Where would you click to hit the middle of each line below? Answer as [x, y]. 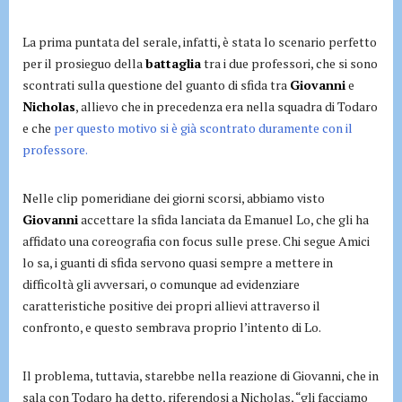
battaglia [173, 63]
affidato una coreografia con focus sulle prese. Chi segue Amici [196, 240]
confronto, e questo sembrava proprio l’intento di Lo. [172, 327]
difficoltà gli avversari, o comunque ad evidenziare [161, 284]
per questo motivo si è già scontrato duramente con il [203, 127]
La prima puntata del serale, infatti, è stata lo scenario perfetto [200, 41]
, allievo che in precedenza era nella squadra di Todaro [227, 106]
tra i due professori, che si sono [289, 63]
